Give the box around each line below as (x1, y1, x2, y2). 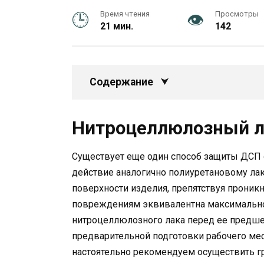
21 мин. (100, 21, 133, 32)
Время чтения (100, 9, 150, 18)
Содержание (90, 76, 153, 88)
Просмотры (214, 9, 259, 18)
